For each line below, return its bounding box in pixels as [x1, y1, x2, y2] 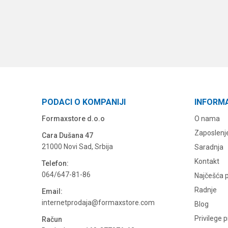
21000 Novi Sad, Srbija [42, 142, 113, 151]
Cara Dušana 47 [42, 131, 93, 139]
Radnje [194, 186, 217, 194]
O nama [194, 115, 220, 123]
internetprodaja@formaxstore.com [42, 198, 155, 207]
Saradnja [194, 143, 223, 151]
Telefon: [42, 159, 69, 167]
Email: [42, 187, 63, 195]
